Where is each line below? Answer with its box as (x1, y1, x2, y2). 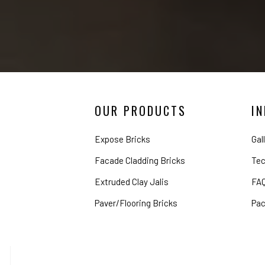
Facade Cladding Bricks (95, 155, 185, 166)
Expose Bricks (95, 134, 150, 145)
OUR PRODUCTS (95, 102, 186, 120)
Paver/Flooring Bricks (95, 198, 177, 209)
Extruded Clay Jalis (95, 176, 169, 188)
